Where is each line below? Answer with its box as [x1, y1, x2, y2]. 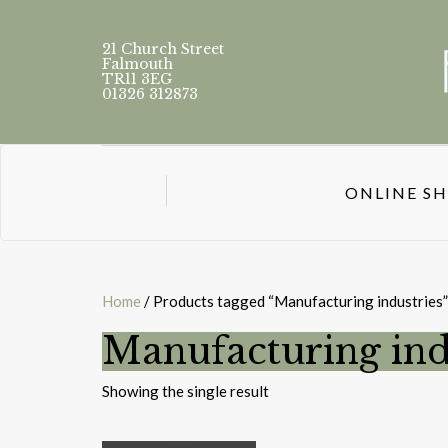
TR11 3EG [102, 70, 172, 88]
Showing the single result [102, 382, 269, 400]
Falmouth [102, 55, 173, 73]
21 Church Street [102, 40, 224, 58]
